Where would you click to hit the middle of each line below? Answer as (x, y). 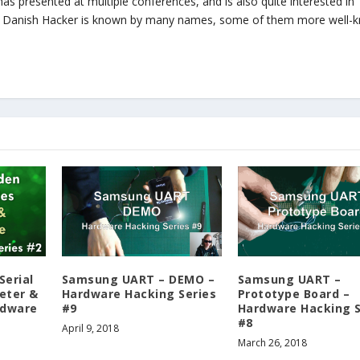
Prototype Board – (294, 293)
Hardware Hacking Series (139, 293)
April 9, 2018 (90, 328)
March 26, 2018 (272, 342)
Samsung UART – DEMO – (138, 279)
